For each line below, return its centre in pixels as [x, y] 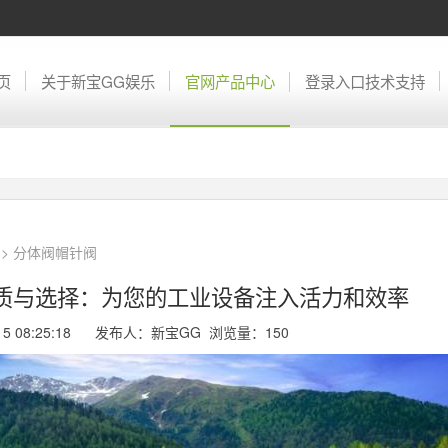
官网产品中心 [230, 81]
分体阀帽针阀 [55, 252]
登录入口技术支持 [365, 81]
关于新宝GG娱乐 [98, 81]
